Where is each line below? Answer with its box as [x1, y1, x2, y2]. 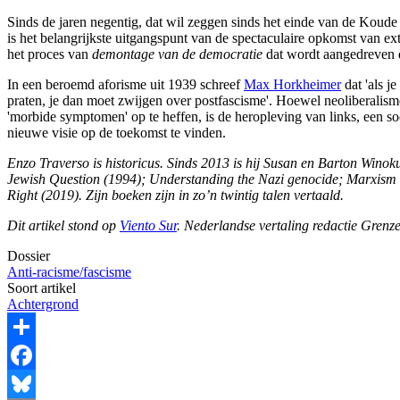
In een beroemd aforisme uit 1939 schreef [7, 76, 244, 92]
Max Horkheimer [244, 76, 341, 92]
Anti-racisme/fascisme [7, 263, 131, 279]
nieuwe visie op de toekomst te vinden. [7, 124, 226, 140]
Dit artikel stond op [7, 217, 120, 233]
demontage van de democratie [92, 46, 262, 62]
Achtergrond [7, 296, 79, 312]
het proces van [7, 46, 92, 62]
